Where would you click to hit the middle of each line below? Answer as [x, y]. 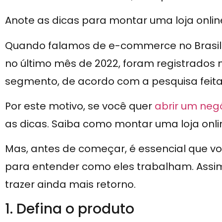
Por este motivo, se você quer [80, 106]
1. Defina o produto [70, 209]
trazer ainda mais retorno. [70, 185]
